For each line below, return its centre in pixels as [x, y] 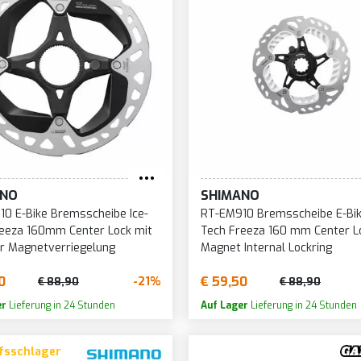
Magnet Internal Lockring [266, 247]
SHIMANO [230, 195]
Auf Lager [224, 305]
